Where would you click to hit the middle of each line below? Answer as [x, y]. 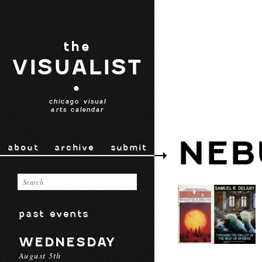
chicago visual [77, 101]
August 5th [40, 255]
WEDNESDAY [68, 242]
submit [128, 147]
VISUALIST [77, 67]
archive [74, 147]
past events [54, 213]
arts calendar [77, 109]
